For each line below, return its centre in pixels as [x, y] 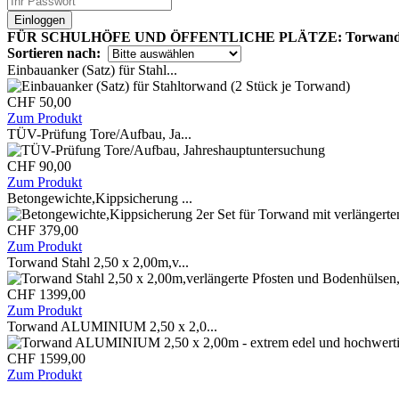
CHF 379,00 [43, 230]
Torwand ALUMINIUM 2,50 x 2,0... [112, 326]
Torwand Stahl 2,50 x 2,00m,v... [98, 262]
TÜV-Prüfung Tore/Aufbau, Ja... [99, 134]
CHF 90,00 [39, 166]
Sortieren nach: [54, 53]
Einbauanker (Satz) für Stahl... [92, 70]
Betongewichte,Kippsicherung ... [100, 198]
